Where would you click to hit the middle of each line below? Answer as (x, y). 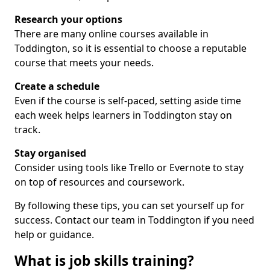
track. (27, 130)
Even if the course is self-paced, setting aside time (128, 101)
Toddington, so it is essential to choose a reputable (130, 48)
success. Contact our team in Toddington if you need (134, 220)
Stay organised (50, 153)
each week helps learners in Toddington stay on (123, 115)
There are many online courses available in (111, 34)
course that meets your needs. (84, 63)
